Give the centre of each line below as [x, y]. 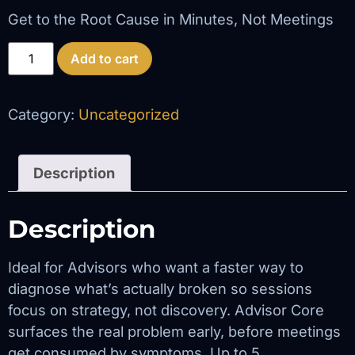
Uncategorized [129, 115]
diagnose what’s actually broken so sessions [160, 289]
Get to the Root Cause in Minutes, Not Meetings [171, 19]
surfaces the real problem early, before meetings [174, 332]
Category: [43, 115]
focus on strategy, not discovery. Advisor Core [166, 310]
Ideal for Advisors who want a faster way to [156, 267]
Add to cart [105, 58]
